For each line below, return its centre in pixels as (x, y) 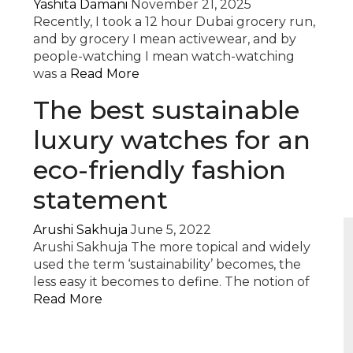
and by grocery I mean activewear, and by (165, 39)
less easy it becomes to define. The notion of (172, 282)
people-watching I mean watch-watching (164, 56)
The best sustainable (167, 110)
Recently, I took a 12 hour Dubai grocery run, (175, 22)
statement (101, 200)
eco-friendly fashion (160, 170)
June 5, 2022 (171, 230)
